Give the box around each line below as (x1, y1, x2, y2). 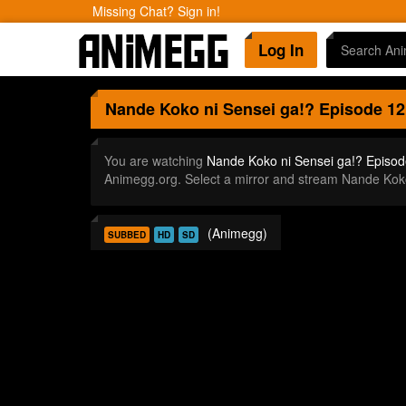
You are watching (103, 151, 207, 169)
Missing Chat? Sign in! (92, 2, 220, 20)
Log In (258, 39, 304, 61)
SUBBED (107, 228, 146, 241)
